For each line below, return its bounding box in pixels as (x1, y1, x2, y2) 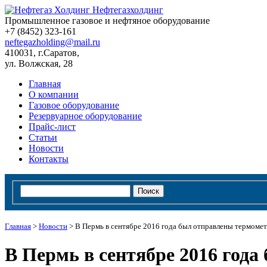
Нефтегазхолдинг (92, 5, 163, 15)
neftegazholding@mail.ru (5, 37, 100, 47)
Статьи (29, 132, 57, 142)
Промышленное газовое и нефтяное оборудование (5, 15, 210, 26)
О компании (29, 89, 79, 100)
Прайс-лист (29, 122, 76, 132)
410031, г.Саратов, (5, 48, 79, 58)
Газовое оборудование (29, 100, 119, 110)
